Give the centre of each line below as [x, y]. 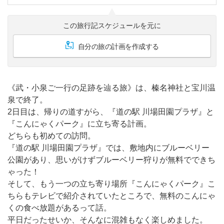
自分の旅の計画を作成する [118, 46]
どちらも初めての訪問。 [51, 135]
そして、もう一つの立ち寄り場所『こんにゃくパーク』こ [111, 183]
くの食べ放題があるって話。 [59, 207]
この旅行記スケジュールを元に [112, 25]
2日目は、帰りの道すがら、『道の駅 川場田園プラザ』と [111, 111]
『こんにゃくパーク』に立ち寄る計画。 [79, 123]
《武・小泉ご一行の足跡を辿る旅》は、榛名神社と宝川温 [111, 87]
